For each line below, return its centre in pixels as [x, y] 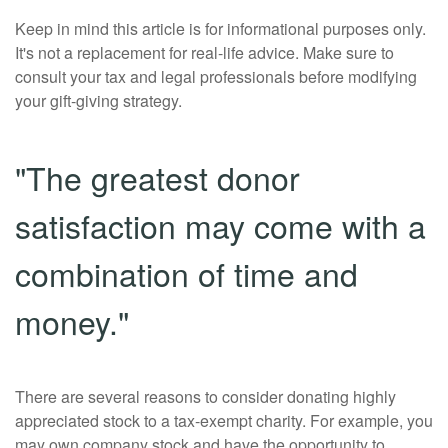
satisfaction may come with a [220, 225]
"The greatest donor [157, 177]
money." [72, 321]
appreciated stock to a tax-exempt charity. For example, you [224, 421]
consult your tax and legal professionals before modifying [216, 77]
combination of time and [186, 273]
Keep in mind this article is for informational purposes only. [220, 29]
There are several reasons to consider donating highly [205, 397]
